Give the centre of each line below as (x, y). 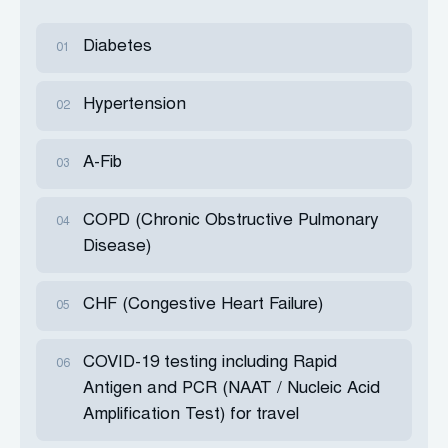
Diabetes (117, 47)
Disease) (117, 247)
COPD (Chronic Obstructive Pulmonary (231, 221)
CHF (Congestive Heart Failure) (203, 305)
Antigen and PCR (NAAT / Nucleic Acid (231, 389)
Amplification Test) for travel (191, 415)
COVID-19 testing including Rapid (210, 363)
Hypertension (134, 105)
